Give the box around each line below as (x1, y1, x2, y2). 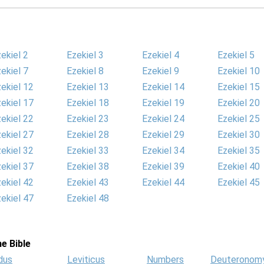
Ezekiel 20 (217, 97, 260, 108)
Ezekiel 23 (67, 113, 109, 124)
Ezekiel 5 (217, 49, 255, 61)
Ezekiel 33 (67, 145, 109, 156)
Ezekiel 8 (67, 65, 104, 77)
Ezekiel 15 (217, 81, 260, 93)
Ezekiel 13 (67, 81, 109, 93)
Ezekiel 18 (67, 97, 109, 108)
